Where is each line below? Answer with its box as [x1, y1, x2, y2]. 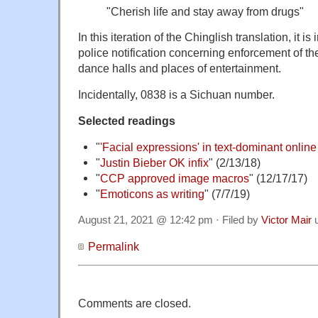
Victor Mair [261, 214, 312, 226]
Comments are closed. [78, 296, 191, 309]
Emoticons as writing [99, 187, 204, 201]
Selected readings [78, 114, 175, 128]
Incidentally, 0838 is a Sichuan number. [78, 88, 275, 102]
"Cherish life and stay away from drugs [106, 4, 300, 18]
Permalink [88, 240, 139, 253]
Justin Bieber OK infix [99, 156, 209, 170]
